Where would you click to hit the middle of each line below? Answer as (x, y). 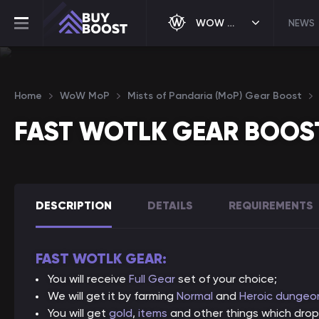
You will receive (88, 279)
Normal (195, 296)
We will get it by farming (112, 296)
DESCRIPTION (74, 205)
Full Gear (152, 279)
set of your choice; (226, 279)
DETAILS (170, 205)
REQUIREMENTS (271, 205)
